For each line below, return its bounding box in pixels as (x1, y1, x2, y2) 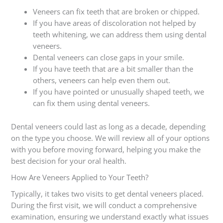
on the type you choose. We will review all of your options (10, 133, 210, 143)
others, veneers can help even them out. (32, 75, 170, 86)
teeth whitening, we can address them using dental (32, 29, 207, 40)
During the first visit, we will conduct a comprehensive (10, 200, 197, 211)
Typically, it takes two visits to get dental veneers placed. (10, 189, 204, 199)
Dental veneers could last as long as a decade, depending (10, 121, 206, 132)
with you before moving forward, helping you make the (10, 144, 201, 155)
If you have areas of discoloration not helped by (32, 18, 196, 28)
